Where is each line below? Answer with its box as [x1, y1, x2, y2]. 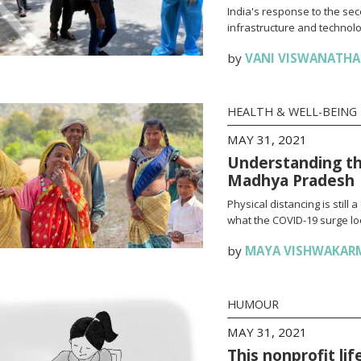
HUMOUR [226, 297, 279, 312]
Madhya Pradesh [226, 169, 355, 191]
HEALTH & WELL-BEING [226, 104, 357, 119]
